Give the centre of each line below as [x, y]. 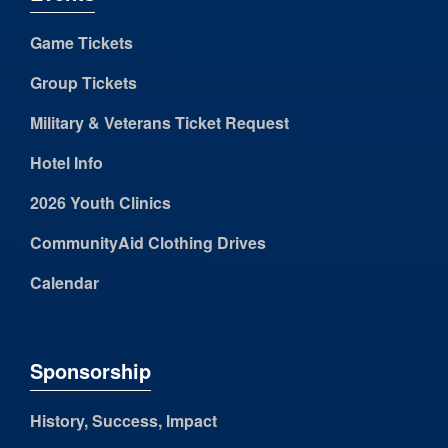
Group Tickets [83, 83]
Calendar [64, 283]
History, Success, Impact [123, 421]
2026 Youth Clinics [100, 203]
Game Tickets [81, 43]
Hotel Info [66, 163]
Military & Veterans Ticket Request [159, 123]
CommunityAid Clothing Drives [148, 243]
